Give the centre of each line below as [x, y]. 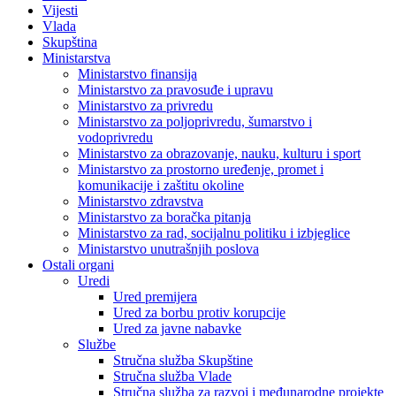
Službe [97, 345]
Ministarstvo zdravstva [141, 202]
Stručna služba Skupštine [183, 361]
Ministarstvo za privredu [145, 106]
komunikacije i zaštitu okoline [161, 186]
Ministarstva [76, 58]
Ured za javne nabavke [177, 329]
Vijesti [60, 11]
